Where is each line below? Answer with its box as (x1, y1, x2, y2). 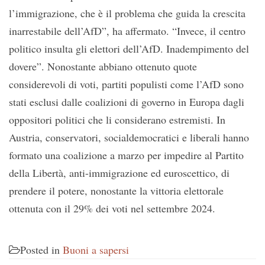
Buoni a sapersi (63, 243, 129, 257)
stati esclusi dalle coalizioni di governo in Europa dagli (9, 95, 244, 109)
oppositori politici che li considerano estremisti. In (9, 112, 225, 127)
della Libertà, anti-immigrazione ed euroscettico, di (9, 166, 230, 180)
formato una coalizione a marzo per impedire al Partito (9, 148, 244, 162)
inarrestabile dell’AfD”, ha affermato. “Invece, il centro (9, 24, 245, 38)
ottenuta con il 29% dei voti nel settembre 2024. (9, 201, 215, 215)
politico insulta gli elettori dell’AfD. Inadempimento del (9, 41, 249, 56)
